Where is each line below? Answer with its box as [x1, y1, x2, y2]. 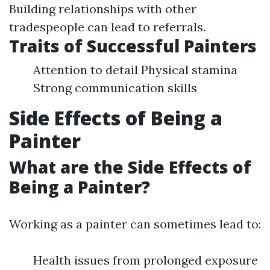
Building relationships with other [9, 1, 196, 16]
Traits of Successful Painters [9, 34, 257, 57]
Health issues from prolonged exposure [33, 253, 258, 268]
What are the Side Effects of [9, 155, 251, 178]
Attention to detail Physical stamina [33, 62, 237, 77]
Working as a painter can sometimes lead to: [9, 216, 261, 231]
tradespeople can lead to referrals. [9, 19, 206, 34]
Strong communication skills [33, 80, 197, 95]
